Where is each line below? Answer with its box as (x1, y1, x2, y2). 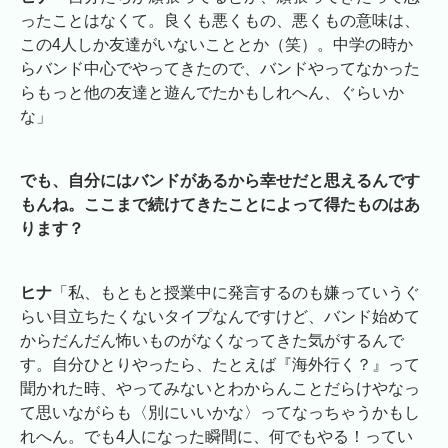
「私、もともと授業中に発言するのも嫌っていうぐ (52, 283, 420, 301)
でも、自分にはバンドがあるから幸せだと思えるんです (20, 171, 420, 189)
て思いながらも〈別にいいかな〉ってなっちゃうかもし (20, 403, 420, 421)
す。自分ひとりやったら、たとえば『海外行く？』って (20, 355, 420, 373)
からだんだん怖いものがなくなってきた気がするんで (20, 331, 404, 349)
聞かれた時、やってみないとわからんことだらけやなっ (20, 379, 420, 397)
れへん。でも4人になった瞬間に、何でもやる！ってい (20, 427, 413, 445)
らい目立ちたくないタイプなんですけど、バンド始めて (20, 307, 420, 325)
